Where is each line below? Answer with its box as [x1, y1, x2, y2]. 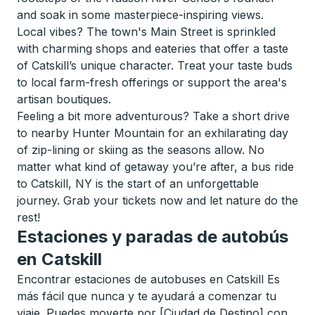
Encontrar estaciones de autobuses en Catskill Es [17, 272, 280, 286]
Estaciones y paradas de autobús [17, 226, 288, 247]
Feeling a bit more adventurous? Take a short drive [17, 109, 290, 123]
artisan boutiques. [17, 92, 111, 106]
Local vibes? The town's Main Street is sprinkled [17, 25, 276, 39]
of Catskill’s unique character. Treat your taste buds [17, 58, 292, 72]
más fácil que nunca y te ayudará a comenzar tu [17, 289, 276, 303]
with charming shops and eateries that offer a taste [17, 41, 288, 56]
